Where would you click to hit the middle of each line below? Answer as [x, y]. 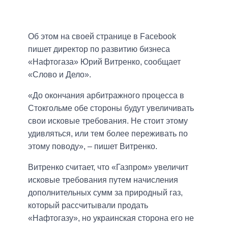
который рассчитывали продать [88, 206]
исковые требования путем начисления [103, 180]
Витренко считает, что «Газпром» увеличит [108, 167]
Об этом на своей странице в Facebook [102, 37]
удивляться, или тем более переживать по [108, 134]
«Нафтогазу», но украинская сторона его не [111, 218]
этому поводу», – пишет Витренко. [93, 147]
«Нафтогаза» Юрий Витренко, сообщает [104, 62]
